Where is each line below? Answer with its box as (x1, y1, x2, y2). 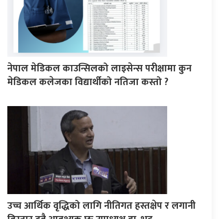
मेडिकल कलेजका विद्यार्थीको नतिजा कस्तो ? (7, 73, 168, 90)
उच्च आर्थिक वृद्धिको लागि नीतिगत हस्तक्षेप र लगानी (7, 197, 196, 214)
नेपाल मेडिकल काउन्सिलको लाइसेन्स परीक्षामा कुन (7, 60, 192, 77)
